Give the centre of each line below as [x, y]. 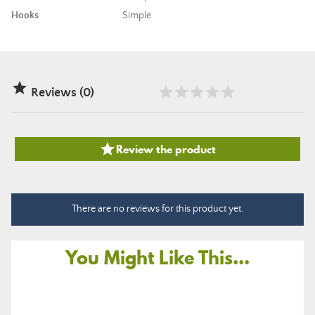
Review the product [166, 149]
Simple [137, 15]
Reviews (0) [61, 93]
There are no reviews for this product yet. [157, 209]
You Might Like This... [157, 258]
